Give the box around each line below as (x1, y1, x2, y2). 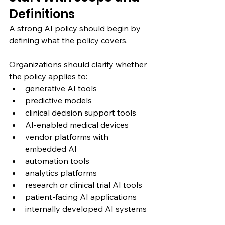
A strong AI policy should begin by (9, 23, 143, 33)
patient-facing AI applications (25, 191, 137, 202)
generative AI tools (25, 83, 97, 93)
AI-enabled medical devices (25, 119, 129, 130)
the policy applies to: (9, 71, 87, 81)
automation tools (25, 155, 89, 166)
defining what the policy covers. (9, 35, 128, 45)
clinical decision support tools (25, 107, 136, 118)
